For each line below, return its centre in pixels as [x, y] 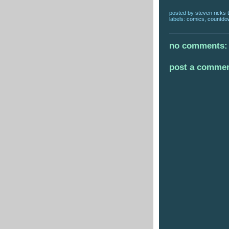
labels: [178, 19]
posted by [182, 13]
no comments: [198, 46]
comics [196, 19]
